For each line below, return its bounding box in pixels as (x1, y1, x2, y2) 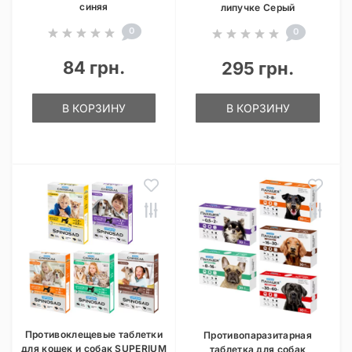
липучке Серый (220, 2, 295, 13)
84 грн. (63, 57, 125, 78)
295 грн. (222, 58, 294, 79)
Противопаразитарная (203, 329, 312, 341)
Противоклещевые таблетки (24, 328, 163, 340)
